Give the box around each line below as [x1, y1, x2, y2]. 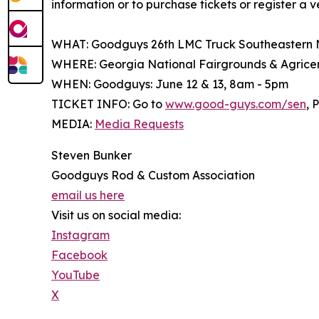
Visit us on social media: [51, 208, 181, 223]
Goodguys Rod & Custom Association [51, 168, 255, 183]
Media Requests [95, 117, 184, 132]
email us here [51, 188, 125, 203]
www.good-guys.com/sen [165, 97, 306, 112]
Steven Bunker [51, 148, 132, 163]
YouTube [51, 268, 100, 283]
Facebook [51, 248, 108, 263]
